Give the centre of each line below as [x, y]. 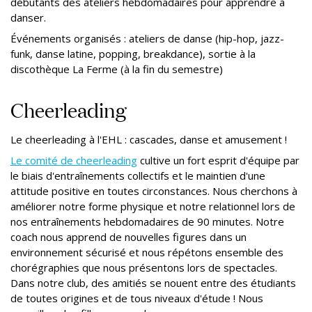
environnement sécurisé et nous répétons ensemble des [147, 252]
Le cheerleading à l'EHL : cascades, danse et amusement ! [149, 139]
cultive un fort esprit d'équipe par [218, 160]
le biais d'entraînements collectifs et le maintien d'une [138, 175]
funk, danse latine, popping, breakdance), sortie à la [133, 54]
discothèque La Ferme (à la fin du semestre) [117, 69]
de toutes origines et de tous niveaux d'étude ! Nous [137, 298]
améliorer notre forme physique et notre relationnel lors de [153, 206]
